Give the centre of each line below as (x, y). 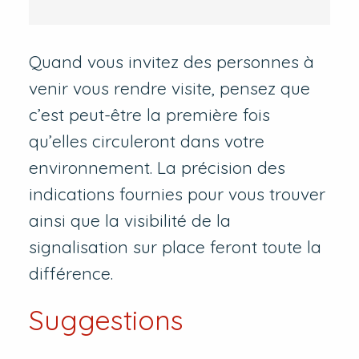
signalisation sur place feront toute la (175, 247)
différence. (71, 274)
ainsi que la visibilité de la (129, 221)
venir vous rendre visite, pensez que (169, 89)
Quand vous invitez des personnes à (171, 62)
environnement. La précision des (157, 168)
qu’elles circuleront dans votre (146, 141)
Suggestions (106, 320)
